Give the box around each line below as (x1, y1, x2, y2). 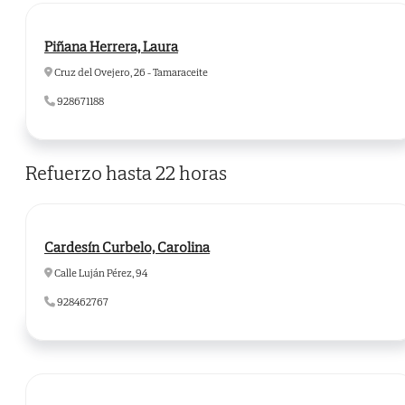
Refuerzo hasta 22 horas (25, 160, 227, 186)
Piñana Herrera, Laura (44, 37, 178, 56)
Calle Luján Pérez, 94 (52, 266, 147, 280)
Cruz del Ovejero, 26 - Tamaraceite (52, 65, 208, 80)
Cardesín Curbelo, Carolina (44, 238, 210, 257)
